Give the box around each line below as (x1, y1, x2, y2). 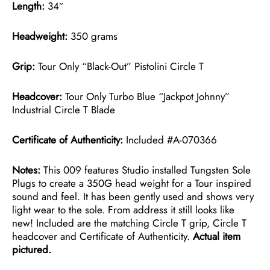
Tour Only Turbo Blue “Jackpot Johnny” (65, 89, 230, 104)
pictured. (12, 242, 51, 257)
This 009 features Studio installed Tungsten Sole (40, 162, 251, 177)
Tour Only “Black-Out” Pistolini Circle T (35, 58, 204, 74)
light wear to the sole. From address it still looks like (12, 202, 234, 217)
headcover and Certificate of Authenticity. (12, 228, 193, 243)
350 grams (67, 28, 118, 43)
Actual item (193, 228, 240, 243)
